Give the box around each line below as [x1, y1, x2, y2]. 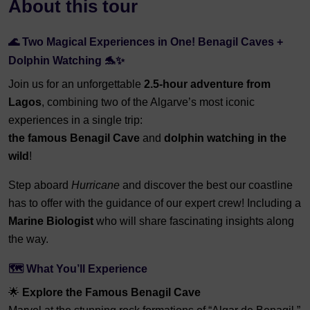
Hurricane [71, 179, 120, 191]
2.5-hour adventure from [144, 77, 271, 90]
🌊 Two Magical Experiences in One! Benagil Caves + [8, 35, 283, 48]
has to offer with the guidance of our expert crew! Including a [8, 197, 301, 209]
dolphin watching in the [164, 131, 286, 144]
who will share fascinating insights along [93, 215, 294, 227]
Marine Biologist [8, 215, 93, 227]
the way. [8, 232, 48, 245]
